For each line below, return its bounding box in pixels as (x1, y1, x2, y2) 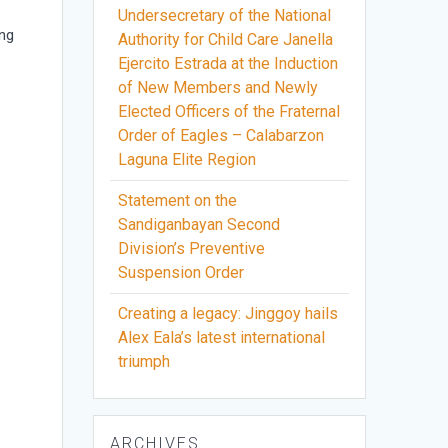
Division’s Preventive (118, 239, 266, 259)
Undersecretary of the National (118, 6, 332, 26)
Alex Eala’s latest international (118, 328, 326, 348)
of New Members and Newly (118, 78, 319, 98)
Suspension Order (118, 263, 245, 283)
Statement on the (118, 191, 238, 211)
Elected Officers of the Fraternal (118, 102, 341, 122)
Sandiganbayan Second (118, 215, 281, 235)
